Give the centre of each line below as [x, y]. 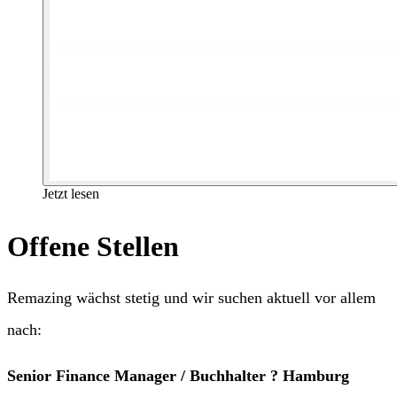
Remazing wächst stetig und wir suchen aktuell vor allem [191, 298]
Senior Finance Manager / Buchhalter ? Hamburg [178, 376]
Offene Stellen [93, 247]
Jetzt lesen [71, 193]
